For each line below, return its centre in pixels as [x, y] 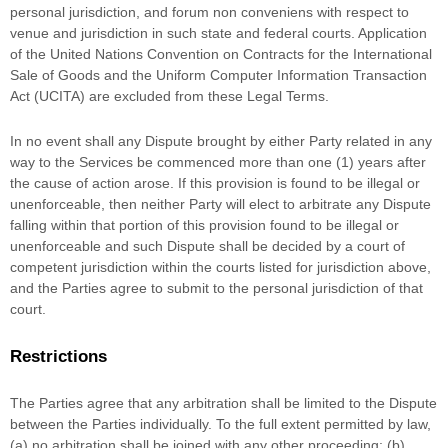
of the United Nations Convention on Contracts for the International [221, 54]
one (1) [331, 162]
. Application [389, 33]
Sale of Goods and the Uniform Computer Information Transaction [218, 75]
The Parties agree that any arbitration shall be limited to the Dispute [223, 403]
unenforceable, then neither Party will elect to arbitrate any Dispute [220, 204]
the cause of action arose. [94, 183]
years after [390, 162]
